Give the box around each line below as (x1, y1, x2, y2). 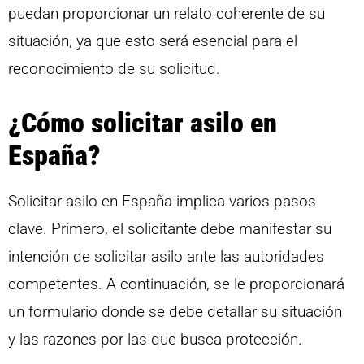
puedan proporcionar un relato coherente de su (8, 4, 325, 24)
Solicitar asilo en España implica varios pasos (8, 191, 316, 210)
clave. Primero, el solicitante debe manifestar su (8, 219, 331, 238)
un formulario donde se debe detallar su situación (8, 301, 342, 321)
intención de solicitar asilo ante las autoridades (8, 246, 324, 266)
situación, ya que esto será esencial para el (8, 32, 297, 51)
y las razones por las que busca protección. (8, 329, 302, 349)
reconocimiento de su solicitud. (8, 59, 220, 79)
